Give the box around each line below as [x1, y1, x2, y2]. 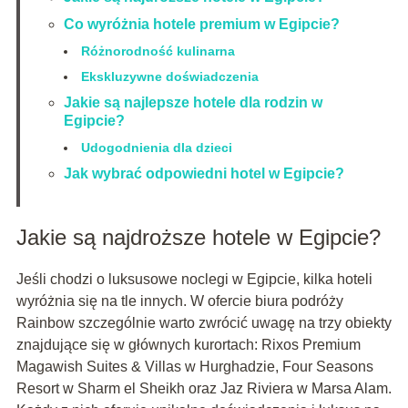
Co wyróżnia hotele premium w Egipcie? [63, 16, 340, 33]
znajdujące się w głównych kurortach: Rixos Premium [15, 337, 361, 353]
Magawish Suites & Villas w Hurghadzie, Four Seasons [15, 359, 373, 375]
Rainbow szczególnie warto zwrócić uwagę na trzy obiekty [15, 315, 392, 331]
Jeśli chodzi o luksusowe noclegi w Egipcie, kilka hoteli [15, 271, 372, 288]
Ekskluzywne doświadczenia [80, 69, 259, 85]
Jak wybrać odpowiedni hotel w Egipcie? [63, 166, 344, 182]
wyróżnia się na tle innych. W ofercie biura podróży [15, 293, 343, 310]
